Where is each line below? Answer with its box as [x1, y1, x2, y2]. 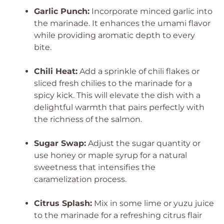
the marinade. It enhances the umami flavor [34, 18, 210, 28]
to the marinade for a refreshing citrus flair [34, 210, 202, 220]
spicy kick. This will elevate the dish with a [34, 90, 200, 100]
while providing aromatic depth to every [34, 30, 195, 40]
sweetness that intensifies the [34, 162, 155, 172]
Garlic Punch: [34, 6, 89, 16]
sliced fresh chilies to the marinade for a [34, 78, 192, 88]
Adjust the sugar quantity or [86, 138, 200, 148]
